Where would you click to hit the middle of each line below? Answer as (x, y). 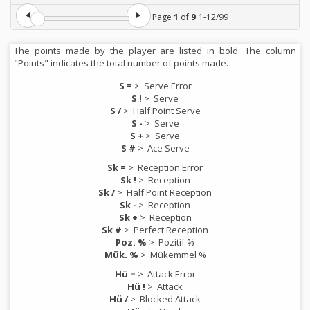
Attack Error (171, 274)
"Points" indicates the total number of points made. (121, 63)
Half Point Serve (166, 111)
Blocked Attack (170, 299)
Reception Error (170, 168)
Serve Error (167, 86)
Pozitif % (176, 243)
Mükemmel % (178, 255)
